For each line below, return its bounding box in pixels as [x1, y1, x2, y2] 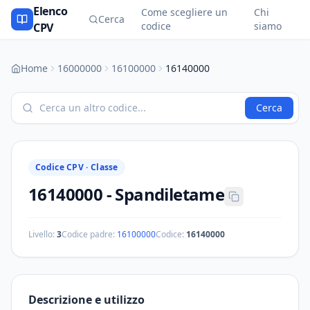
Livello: [28, 228, 57, 240]
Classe [90, 161, 118, 173]
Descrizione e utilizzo [28, 292, 145, 307]
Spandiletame [115, 183, 225, 206]
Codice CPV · [35, 161, 91, 173]
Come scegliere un [140, 6, 228, 19]
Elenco [33, 3, 68, 19]
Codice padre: [62, 228, 115, 240]
